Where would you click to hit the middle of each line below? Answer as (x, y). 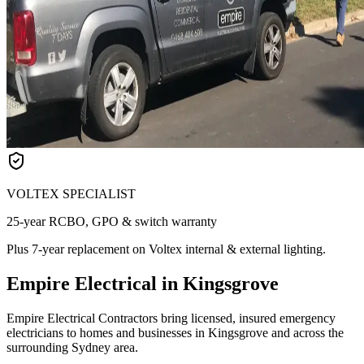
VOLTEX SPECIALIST (71, 193)
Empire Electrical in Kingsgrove (143, 283)
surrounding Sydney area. (72, 347)
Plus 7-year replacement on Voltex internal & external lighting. (166, 249)
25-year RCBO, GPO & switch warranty (112, 221)
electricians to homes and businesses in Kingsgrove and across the (175, 332)
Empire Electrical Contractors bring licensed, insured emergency (171, 318)
